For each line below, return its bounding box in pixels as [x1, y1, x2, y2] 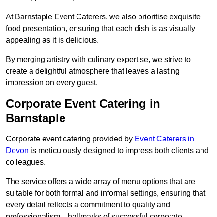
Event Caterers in [135, 135, 194, 143]
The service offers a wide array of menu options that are [6, 177, 195, 186]
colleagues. [6, 158, 46, 167]
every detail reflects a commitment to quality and [6, 201, 170, 209]
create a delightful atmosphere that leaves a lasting [6, 67, 180, 76]
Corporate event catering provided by [6, 135, 135, 143]
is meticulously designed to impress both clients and [29, 146, 209, 155]
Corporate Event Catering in [6, 97, 160, 110]
